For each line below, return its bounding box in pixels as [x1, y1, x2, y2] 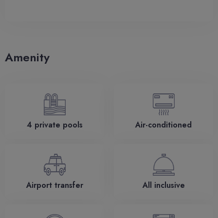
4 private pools [26, 119, 83, 130]
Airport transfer [26, 179, 83, 191]
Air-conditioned [135, 119, 192, 130]
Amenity [5, 48, 50, 66]
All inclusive [142, 179, 185, 191]
